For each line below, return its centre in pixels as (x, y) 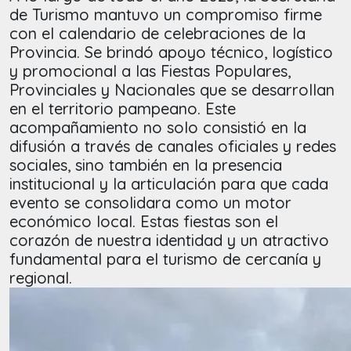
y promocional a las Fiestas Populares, (150, 71)
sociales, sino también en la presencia (146, 165)
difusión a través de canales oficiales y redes (173, 147)
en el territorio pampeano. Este (123, 109)
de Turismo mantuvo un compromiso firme (166, 15)
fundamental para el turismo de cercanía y (165, 259)
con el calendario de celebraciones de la (157, 34)
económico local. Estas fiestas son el (144, 222)
